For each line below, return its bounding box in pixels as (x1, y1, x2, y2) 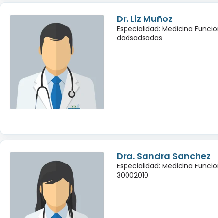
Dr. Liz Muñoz (116, 12, 173, 25)
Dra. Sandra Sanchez (116, 149, 211, 162)
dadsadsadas (116, 33, 162, 43)
